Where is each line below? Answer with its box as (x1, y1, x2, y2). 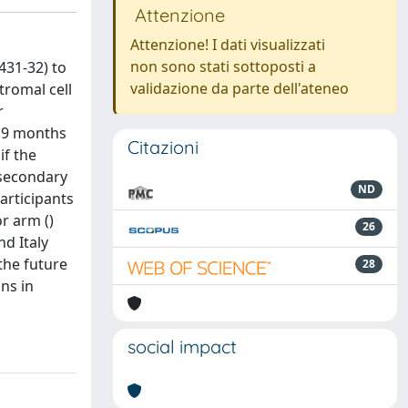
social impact (127, 335, 237, 358)
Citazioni (127, 136, 199, 158)
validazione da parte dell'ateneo (130, 78, 349, 98)
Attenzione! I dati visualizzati (130, 35, 325, 55)
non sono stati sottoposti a (130, 56, 316, 76)
